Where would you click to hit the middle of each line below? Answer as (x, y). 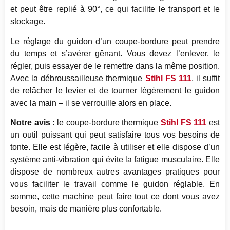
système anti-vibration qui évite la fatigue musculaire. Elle (115, 159)
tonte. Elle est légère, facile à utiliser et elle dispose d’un (115, 147)
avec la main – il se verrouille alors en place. (91, 103)
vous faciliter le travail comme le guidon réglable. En (115, 184)
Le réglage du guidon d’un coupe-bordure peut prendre (115, 41)
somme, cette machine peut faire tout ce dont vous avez (115, 196)
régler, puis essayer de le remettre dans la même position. (115, 66)
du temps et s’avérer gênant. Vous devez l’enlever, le (115, 53)
